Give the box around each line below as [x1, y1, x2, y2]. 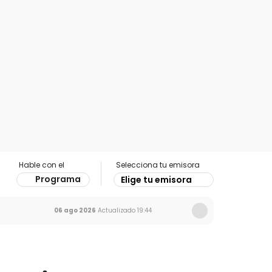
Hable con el [19, 160, 64, 170]
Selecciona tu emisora [116, 160, 200, 170]
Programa [35, 173, 81, 185]
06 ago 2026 [54, 206, 96, 215]
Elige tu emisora [121, 174, 192, 186]
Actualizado [96, 206, 135, 215]
